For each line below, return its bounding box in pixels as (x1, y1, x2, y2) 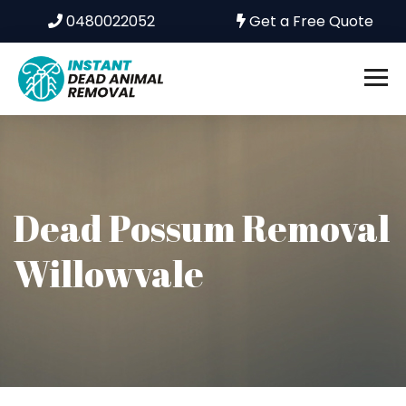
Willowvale (14, 249, 204, 298)
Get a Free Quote (245, 11, 373, 32)
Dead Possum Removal (14, 204, 390, 253)
